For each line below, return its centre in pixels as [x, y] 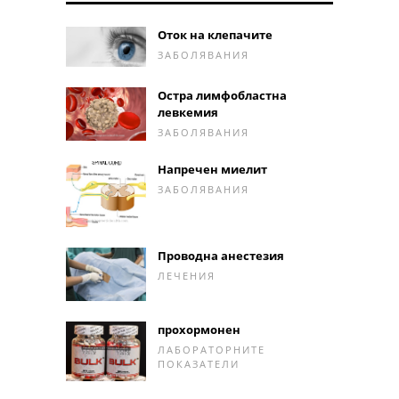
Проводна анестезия [221, 255]
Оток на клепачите [215, 35]
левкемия [188, 113]
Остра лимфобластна [222, 96]
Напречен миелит [212, 170]
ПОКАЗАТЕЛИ [199, 363]
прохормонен [199, 329]
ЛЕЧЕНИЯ [187, 275]
